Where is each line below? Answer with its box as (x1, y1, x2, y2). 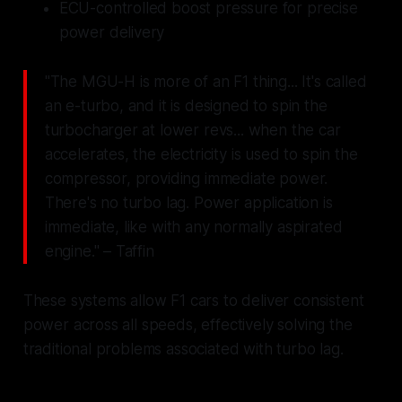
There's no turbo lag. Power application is (44, 194, 333, 213)
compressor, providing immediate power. (44, 170, 328, 188)
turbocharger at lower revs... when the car (44, 121, 341, 140)
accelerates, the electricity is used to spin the (44, 145, 358, 164)
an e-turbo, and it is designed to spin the (44, 97, 328, 116)
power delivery (58, 23, 165, 42)
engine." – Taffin (44, 242, 154, 261)
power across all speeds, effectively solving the (22, 316, 353, 335)
